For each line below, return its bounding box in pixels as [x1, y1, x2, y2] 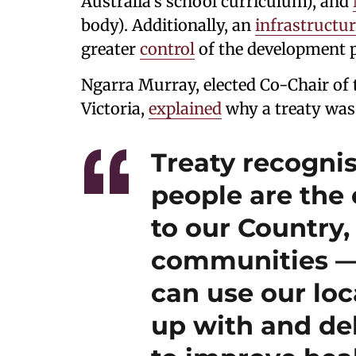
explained [149, 99, 222, 118]
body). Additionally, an [81, 15, 255, 35]
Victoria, [81, 99, 149, 118]
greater [81, 39, 140, 59]
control [140, 39, 195, 59]
